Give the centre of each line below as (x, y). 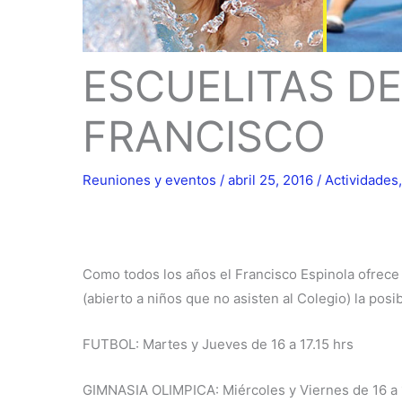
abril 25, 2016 (272, 180)
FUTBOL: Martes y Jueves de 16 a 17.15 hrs (218, 345)
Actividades (362, 180)
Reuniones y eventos (149, 180)
